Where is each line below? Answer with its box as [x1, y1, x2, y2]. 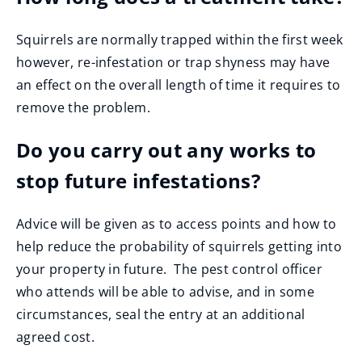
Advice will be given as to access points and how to [16, 215, 337, 233]
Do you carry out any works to [16, 137, 317, 163]
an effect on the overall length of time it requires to [16, 76, 341, 94]
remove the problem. [16, 99, 151, 116]
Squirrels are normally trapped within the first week [16, 31, 343, 48]
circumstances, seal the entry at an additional [16, 305, 305, 323]
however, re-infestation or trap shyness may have [16, 53, 330, 71]
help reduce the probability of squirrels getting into [16, 238, 342, 255]
